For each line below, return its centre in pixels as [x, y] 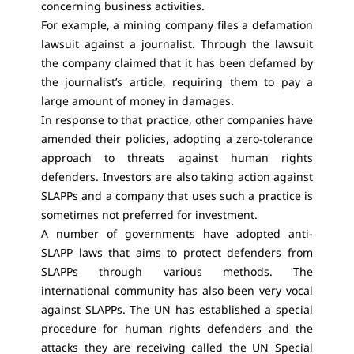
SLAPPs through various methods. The [177, 271]
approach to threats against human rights [177, 158]
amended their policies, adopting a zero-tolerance [177, 139]
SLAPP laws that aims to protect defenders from [177, 252]
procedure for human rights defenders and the [177, 328]
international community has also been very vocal [177, 290]
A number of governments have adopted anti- [177, 233]
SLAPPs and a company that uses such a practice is [177, 196]
